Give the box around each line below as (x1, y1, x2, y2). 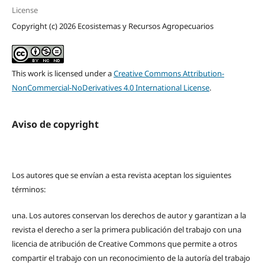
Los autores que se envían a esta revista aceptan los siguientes (11, 170, 231, 181)
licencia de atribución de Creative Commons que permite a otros (11, 238, 237, 250)
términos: (11, 184, 46, 195)
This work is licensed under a (11, 68, 114, 79)
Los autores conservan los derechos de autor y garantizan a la (28, 210, 246, 221)
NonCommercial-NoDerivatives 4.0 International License (11, 82, 209, 93)
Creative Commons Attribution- (113, 68, 224, 79)
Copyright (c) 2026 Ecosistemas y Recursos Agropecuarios (11, 21, 214, 32)
